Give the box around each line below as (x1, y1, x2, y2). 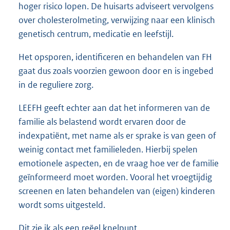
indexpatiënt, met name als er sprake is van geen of (18, 130, 216, 142)
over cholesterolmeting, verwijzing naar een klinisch (18, 14, 215, 26)
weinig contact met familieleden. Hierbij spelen (18, 144, 198, 156)
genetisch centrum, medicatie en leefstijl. (18, 28, 174, 40)
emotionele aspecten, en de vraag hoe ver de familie (18, 158, 219, 169)
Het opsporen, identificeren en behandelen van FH (18, 51, 212, 63)
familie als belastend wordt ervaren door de (18, 116, 186, 128)
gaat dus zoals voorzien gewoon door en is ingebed (18, 65, 214, 77)
